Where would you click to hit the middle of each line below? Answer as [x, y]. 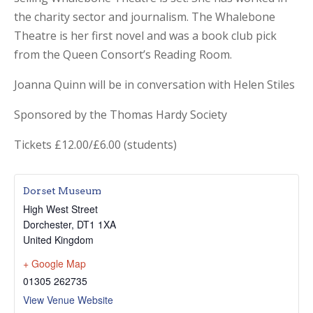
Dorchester [47, 224]
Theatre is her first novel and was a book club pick [145, 35]
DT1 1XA [96, 224]
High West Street [60, 209]
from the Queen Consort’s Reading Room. [123, 54]
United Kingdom [58, 239]
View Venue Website [68, 299]
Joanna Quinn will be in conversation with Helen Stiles [154, 84]
